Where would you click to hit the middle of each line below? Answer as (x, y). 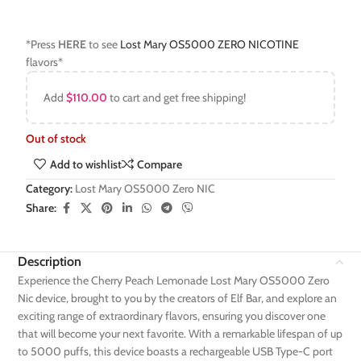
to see (104, 45)
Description (50, 261)
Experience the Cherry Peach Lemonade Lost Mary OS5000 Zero (174, 280)
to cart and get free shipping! (177, 98)
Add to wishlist (85, 164)
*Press (42, 45)
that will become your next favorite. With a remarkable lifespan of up (180, 333)
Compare (159, 164)
